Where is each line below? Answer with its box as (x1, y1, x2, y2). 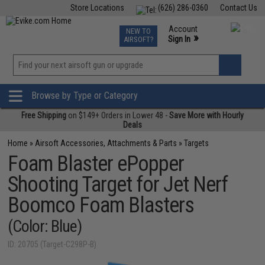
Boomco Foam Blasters (8, 193, 195, 218)
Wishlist (143, 75, 170, 84)
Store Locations (70, 3, 124, 12)
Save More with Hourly (169, 111, 244, 120)
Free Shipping (21, 111, 66, 120)
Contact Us (219, 3, 257, 12)
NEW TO (125, 27, 151, 35)
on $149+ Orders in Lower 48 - (66, 111, 169, 120)
